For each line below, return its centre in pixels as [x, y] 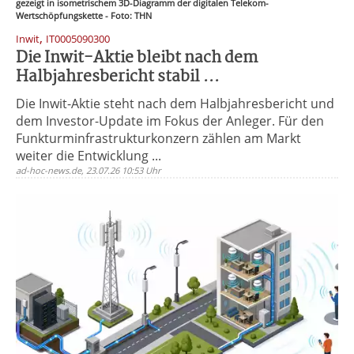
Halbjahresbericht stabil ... [118, 77]
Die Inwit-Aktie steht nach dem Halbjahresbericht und [175, 104]
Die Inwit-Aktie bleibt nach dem [137, 58]
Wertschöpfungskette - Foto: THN [84, 15]
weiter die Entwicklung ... [88, 156]
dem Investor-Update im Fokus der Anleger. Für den [170, 121]
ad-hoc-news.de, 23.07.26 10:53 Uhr [88, 170]
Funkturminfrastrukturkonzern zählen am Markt [158, 138]
